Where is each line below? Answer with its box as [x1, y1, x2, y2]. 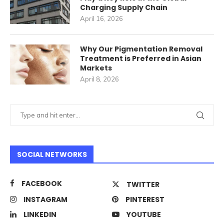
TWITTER [126, 179, 159, 190]
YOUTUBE [126, 209, 161, 220]
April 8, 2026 [80, 75, 119, 83]
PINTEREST [125, 194, 164, 205]
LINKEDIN [23, 209, 56, 220]
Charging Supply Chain [80, 2, 167, 13]
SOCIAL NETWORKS [17, 149, 87, 160]
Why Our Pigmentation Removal [80, 44, 202, 54]
